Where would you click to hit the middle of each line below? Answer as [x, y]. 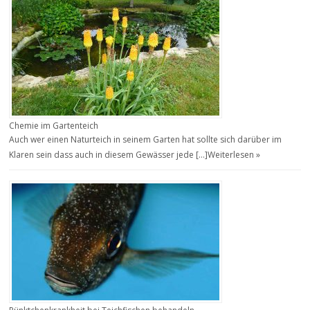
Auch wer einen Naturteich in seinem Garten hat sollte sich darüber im [146, 139]
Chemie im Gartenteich [54, 125]
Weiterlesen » [234, 154]
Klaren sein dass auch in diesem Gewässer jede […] [109, 154]
